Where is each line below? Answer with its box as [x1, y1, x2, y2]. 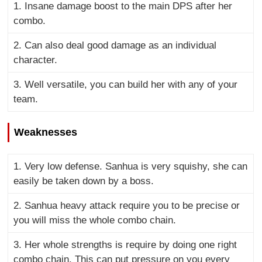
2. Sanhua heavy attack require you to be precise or [13, 199, 240, 211]
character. [13, 54, 57, 66]
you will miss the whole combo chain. [13, 214, 176, 226]
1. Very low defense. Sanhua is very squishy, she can [13, 160, 247, 172]
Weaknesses [14, 126, 78, 138]
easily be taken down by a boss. [13, 175, 154, 187]
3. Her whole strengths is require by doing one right [13, 239, 237, 250]
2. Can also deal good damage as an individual [13, 40, 216, 51]
